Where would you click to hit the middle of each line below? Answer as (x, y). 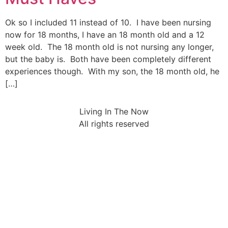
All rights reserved (114, 123)
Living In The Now (114, 111)
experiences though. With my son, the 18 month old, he (112, 72)
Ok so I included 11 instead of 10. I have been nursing (108, 23)
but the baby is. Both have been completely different (108, 59)
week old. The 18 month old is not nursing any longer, (109, 47)
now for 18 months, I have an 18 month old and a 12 (105, 35)
